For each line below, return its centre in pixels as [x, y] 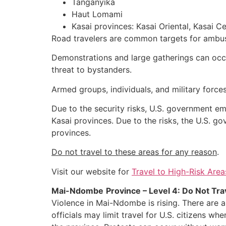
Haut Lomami [97, 14]
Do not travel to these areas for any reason [134, 152]
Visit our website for [92, 171]
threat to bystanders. [92, 70]
